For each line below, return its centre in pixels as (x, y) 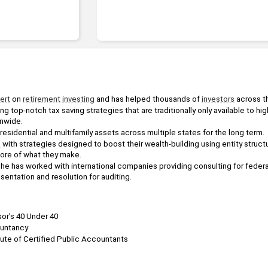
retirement (42, 99)
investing (78, 99)
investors (218, 99)
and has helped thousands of (148, 99)
